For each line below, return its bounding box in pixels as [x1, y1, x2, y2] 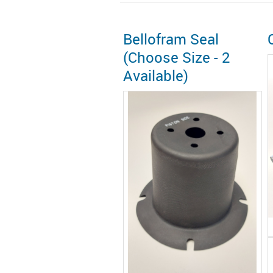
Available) [122, 66, 188, 85]
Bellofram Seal [122, 29, 219, 49]
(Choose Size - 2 [122, 48, 230, 67]
